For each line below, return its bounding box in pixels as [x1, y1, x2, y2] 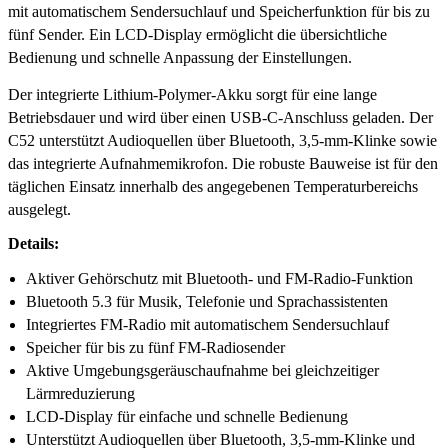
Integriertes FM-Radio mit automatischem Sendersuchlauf [26, 315, 389, 333]
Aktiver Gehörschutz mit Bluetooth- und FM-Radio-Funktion [26, 269, 413, 287]
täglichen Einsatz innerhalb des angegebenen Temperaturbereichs [8, 177, 418, 195]
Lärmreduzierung [26, 384, 135, 402]
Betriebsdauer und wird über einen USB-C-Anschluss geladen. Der [8, 108, 433, 126]
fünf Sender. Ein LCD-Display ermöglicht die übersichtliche [8, 25, 387, 43]
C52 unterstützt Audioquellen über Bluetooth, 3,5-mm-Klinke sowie [8, 131, 437, 149]
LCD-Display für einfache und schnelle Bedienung [26, 407, 348, 425]
